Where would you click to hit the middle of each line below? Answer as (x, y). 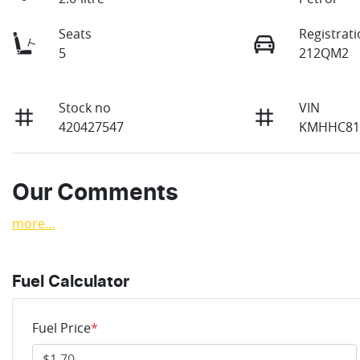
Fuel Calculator (71, 282)
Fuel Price (61, 328)
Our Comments (95, 194)
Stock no (85, 108)
